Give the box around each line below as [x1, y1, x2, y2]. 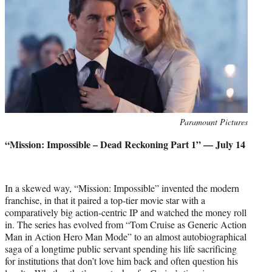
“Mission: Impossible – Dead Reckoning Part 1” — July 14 [5, 137, 245, 151]
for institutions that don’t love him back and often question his [5, 254, 238, 267]
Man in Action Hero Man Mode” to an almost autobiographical [5, 229, 246, 243]
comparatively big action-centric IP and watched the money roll [5, 205, 246, 219]
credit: [4, 128, 27, 140]
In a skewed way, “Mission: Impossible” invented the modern [5, 181, 239, 194]
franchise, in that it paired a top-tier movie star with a [5, 193, 205, 206]
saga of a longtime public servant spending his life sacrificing [5, 242, 237, 255]
